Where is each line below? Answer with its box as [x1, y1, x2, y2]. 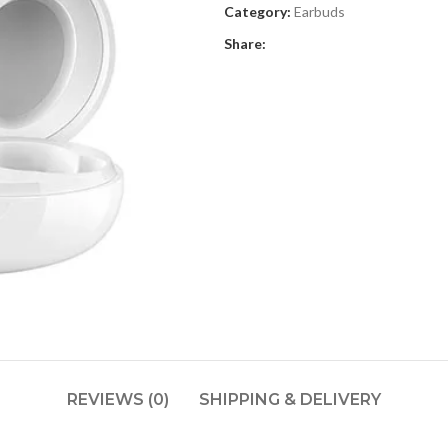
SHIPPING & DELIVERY [199, 390, 381, 409]
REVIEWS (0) [67, 390, 169, 409]
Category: [224, 2, 291, 20]
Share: [224, 34, 266, 52]
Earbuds [294, 2, 345, 20]
